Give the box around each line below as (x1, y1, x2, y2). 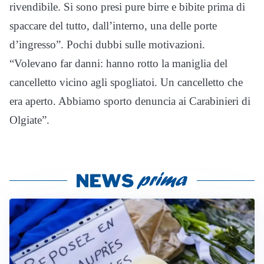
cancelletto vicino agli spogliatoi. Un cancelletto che (9, 75, 243, 88)
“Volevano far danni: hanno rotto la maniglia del (9, 57, 227, 70)
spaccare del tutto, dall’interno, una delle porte (9, 19, 217, 32)
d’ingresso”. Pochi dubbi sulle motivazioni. (9, 38, 205, 51)
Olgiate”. (9, 113, 49, 126)
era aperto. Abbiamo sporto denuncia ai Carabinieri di (9, 94, 250, 107)
